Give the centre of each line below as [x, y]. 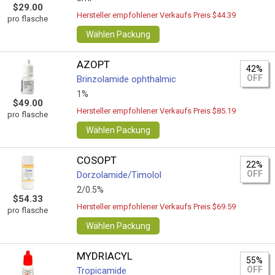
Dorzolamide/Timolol [119, 175]
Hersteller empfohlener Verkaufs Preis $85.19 [157, 111]
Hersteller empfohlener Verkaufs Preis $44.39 [157, 15]
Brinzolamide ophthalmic [127, 79]
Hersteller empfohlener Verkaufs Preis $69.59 [157, 207]
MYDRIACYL [105, 256]
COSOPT [97, 160]
